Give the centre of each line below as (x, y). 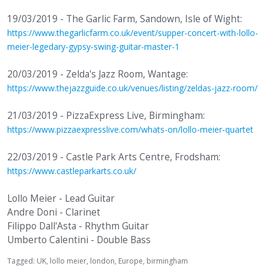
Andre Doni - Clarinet (54, 212)
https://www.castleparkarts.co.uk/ (72, 171)
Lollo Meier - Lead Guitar (61, 198)
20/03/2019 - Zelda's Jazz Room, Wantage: (98, 74)
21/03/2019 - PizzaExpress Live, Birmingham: (106, 116)
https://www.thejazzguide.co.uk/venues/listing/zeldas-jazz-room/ (132, 88)
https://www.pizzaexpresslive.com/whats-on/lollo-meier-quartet (130, 129)
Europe (131, 261)
